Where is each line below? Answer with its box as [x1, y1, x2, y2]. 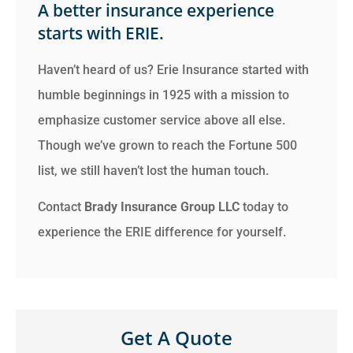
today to [240, 199, 288, 214]
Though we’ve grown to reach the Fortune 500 [38, 137, 297, 153]
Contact [38, 199, 84, 214]
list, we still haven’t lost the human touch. [38, 162, 269, 178]
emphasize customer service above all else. [38, 112, 285, 128]
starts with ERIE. [38, 21, 164, 44]
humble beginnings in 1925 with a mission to [38, 87, 289, 102]
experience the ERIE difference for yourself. [38, 224, 286, 240]
